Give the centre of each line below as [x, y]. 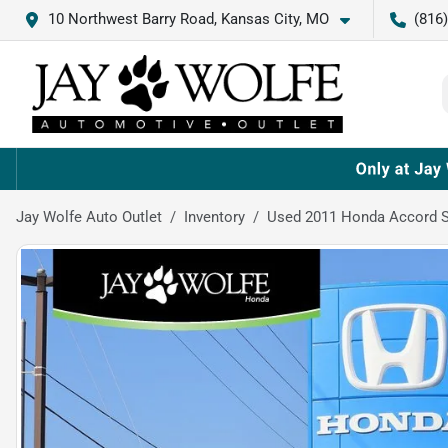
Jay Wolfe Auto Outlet [89, 216]
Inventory [214, 216]
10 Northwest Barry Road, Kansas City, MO [188, 19]
